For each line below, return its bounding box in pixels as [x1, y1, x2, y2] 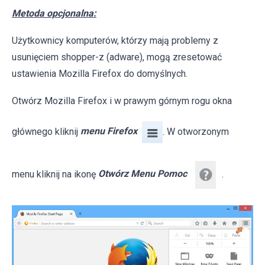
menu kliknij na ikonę [12, 168, 98, 180]
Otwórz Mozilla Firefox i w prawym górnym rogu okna [12, 95, 232, 106]
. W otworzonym [163, 125, 229, 137]
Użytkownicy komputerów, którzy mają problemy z [12, 34, 218, 46]
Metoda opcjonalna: [12, 7, 96, 19]
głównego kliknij [12, 125, 80, 137]
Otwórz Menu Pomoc [98, 168, 187, 180]
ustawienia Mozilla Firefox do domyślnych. [12, 67, 188, 79]
